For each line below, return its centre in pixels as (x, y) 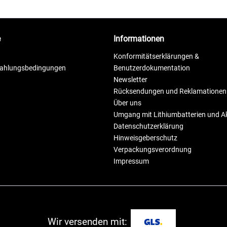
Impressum (131, 161)
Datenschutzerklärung (148, 126)
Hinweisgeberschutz (145, 138)
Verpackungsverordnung (153, 149)
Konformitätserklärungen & (156, 56)
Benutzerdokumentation (152, 68)
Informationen (139, 39)
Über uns (127, 103)
